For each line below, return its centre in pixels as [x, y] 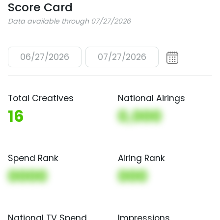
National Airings [151, 98]
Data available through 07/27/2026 [69, 21]
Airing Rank [141, 158]
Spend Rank [33, 158]
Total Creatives [41, 98]
